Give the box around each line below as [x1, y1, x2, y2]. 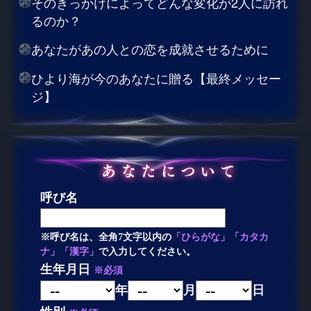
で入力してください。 [99, 245, 196, 257]
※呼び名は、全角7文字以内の [40, 230, 172, 242]
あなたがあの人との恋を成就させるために [31, 40, 269, 58]
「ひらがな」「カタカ [171, 230, 269, 242]
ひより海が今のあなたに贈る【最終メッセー [31, 69, 281, 87]
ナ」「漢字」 [40, 245, 99, 257]
